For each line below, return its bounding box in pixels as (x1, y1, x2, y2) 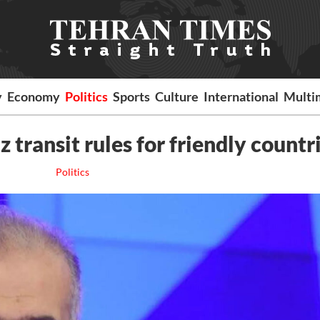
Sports (113, 89, 151, 104)
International (204, 89, 279, 104)
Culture (155, 89, 199, 104)
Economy (7, 89, 61, 104)
